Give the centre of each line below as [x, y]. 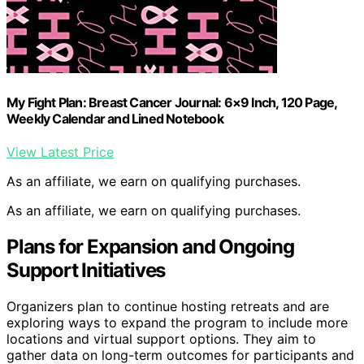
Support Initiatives [86, 270]
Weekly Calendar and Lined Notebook [115, 118]
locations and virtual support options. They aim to [161, 338]
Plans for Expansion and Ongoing [150, 246]
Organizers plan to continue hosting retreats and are [168, 306]
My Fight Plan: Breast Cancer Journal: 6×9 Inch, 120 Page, [172, 102]
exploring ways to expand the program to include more [177, 322]
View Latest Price [60, 152]
